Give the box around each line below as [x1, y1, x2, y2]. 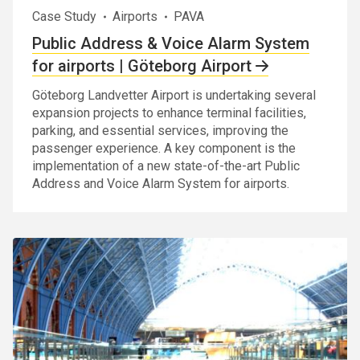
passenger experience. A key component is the [32, 141, 296, 157]
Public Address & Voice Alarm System [32, 34, 309, 54]
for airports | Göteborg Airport [32, 56, 252, 76]
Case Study [32, 9, 96, 25]
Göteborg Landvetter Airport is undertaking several [32, 88, 316, 104]
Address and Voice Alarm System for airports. [32, 176, 289, 192]
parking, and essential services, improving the [32, 123, 288, 139]
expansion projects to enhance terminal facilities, [32, 105, 306, 121]
